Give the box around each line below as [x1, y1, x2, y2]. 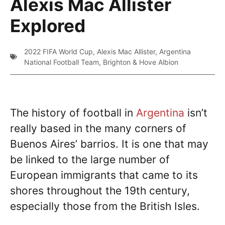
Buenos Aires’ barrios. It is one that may [10, 138, 208, 151]
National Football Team [24, 58, 99, 67]
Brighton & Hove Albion [103, 58, 178, 67]
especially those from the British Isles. [10, 200, 203, 213]
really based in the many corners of [10, 122, 186, 135]
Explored [10, 15, 85, 37]
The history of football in [10, 106, 136, 120]
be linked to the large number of [10, 153, 170, 166]
